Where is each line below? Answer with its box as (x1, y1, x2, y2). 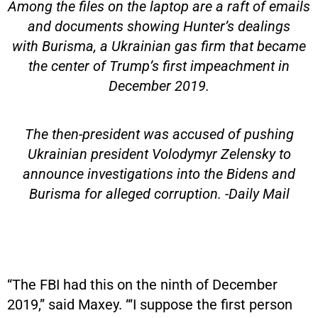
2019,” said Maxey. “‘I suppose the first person (7, 295, 292, 313)
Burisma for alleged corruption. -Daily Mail (28, 185, 290, 202)
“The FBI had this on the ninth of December (7, 275, 278, 293)
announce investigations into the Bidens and (23, 165, 295, 182)
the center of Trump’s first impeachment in (28, 57, 290, 75)
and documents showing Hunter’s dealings (28, 17, 290, 35)
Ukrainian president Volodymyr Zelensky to (27, 145, 291, 163)
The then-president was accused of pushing (24, 125, 294, 143)
